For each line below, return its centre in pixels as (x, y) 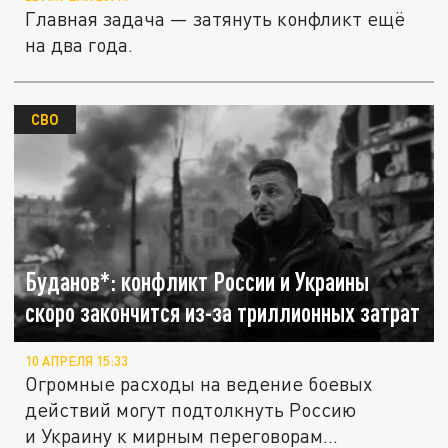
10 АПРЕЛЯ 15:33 (77, 361)
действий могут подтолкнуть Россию (191, 410)
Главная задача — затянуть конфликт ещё (215, 19)
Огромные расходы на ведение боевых (199, 384)
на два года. (79, 45)
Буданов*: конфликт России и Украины (197, 281)
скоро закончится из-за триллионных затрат (223, 312)
